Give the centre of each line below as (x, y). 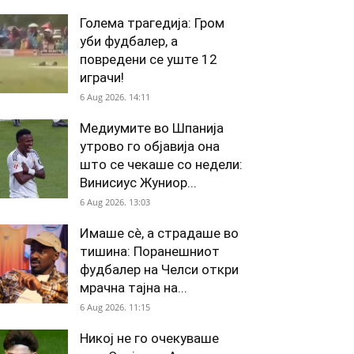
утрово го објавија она (150, 146)
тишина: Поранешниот (150, 251)
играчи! (102, 77)
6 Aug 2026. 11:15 (115, 307)
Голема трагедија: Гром (152, 23)
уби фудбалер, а (129, 41)
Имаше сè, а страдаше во (159, 233)
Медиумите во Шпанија (152, 128)
